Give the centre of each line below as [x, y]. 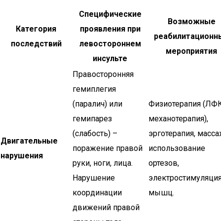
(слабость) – [95, 133]
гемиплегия [94, 89]
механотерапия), [178, 119]
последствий [36, 44]
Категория [36, 29]
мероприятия [191, 51]
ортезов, [164, 163]
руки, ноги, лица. [103, 163]
